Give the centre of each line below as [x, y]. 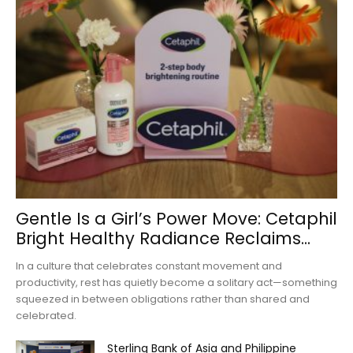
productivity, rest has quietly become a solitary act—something [176, 283]
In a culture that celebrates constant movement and [149, 266]
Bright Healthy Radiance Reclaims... [163, 239]
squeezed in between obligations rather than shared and [163, 299]
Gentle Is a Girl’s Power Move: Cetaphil [176, 219]
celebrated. [46, 316]
